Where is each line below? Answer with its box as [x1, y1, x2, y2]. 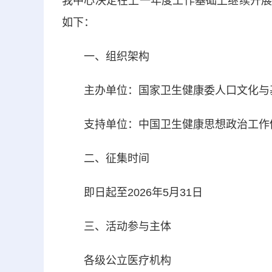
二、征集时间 [62, 152, 149, 165]
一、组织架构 [62, 50, 149, 63]
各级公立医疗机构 [62, 254, 171, 267]
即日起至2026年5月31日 [62, 186, 203, 199]
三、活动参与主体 [62, 220, 171, 233]
